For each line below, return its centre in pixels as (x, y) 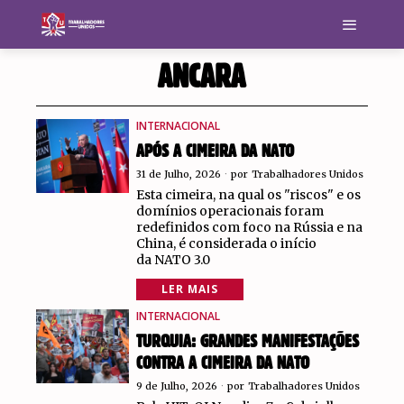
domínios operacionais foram (230, 211)
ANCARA (202, 77)
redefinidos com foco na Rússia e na (249, 227)
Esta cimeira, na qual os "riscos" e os (248, 195)
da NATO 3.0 (173, 260)
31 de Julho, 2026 (178, 174)
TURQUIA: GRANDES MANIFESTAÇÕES (247, 342)
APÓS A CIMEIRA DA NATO (215, 151)
